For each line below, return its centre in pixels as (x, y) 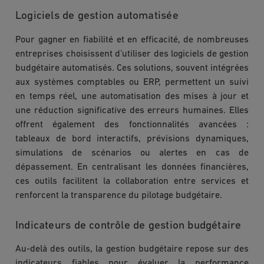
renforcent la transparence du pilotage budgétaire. (119, 195)
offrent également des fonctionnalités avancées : (132, 125)
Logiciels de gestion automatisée (97, 16)
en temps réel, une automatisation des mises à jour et (132, 96)
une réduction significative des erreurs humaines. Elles (132, 110)
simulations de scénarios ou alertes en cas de (132, 153)
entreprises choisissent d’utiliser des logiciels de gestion (132, 54)
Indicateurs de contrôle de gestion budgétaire (128, 226)
